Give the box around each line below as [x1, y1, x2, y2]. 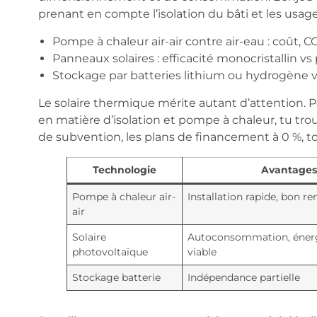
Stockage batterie [71, 270, 161, 284]
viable [187, 245, 217, 258]
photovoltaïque [71, 245, 148, 258]
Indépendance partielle [187, 270, 300, 284]
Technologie [92, 163, 156, 176]
